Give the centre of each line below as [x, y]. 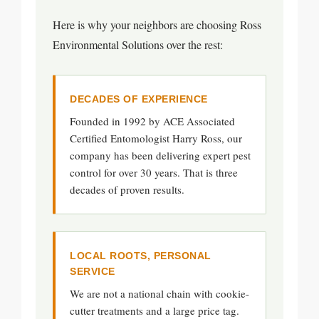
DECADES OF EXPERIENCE [139, 99]
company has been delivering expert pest [160, 155]
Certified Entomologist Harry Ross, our [156, 138]
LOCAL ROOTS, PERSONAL [141, 256]
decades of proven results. [127, 189]
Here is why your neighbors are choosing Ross [157, 25]
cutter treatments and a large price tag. [155, 310]
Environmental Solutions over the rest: [138, 45]
